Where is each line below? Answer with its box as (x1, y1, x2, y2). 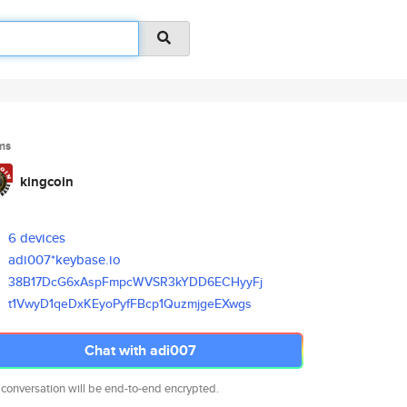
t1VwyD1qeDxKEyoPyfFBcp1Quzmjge (8, 294, 215, 313)
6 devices (8, 228, 66, 247)
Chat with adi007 (84, 340, 196, 361)
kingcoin (20, 172, 74, 192)
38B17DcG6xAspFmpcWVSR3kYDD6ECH (8, 273, 241, 291)
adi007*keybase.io (8, 250, 122, 269)
